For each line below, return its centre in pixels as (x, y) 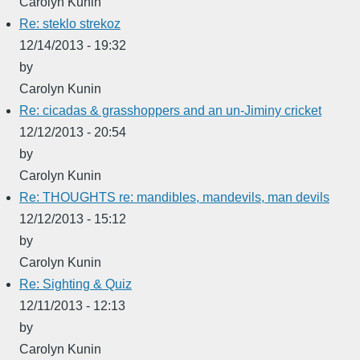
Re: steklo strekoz (70, 23)
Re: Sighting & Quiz (76, 284)
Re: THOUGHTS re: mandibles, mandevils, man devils (174, 197)
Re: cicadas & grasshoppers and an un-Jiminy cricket (170, 110)
